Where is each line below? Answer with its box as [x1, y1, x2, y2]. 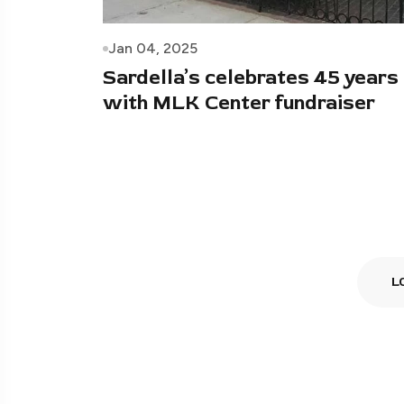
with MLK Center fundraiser [103, 89, 375, 115]
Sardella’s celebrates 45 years [103, 64, 399, 90]
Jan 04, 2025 [108, 39, 197, 57]
